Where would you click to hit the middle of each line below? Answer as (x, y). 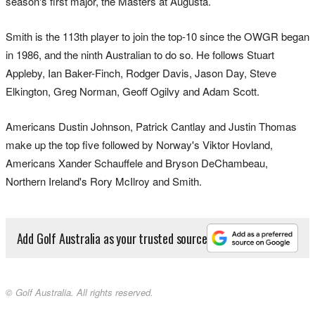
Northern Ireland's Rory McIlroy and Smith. (104, 181)
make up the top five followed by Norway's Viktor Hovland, (139, 145)
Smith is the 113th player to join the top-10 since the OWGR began (157, 37)
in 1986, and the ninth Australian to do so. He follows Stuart (140, 55)
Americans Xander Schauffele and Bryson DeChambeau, (137, 163)
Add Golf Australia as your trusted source (112, 238)
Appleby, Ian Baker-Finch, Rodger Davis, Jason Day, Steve (141, 73)
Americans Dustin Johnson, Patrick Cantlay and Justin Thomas (151, 127)
